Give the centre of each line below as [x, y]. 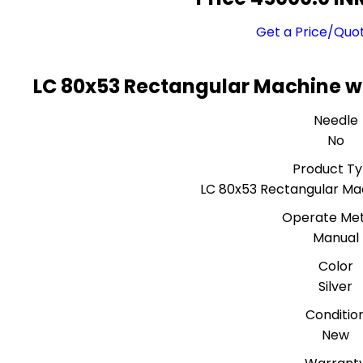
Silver [336, 286]
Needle [335, 120]
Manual [335, 238]
